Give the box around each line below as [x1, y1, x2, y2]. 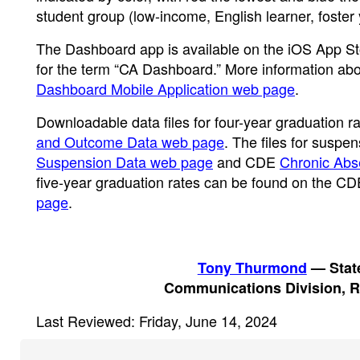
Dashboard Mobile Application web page [36, 77, 295, 99]
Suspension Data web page [36, 150, 213, 172]
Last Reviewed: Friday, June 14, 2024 [36, 309, 277, 331]
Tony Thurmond [197, 256, 307, 278]
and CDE [213, 150, 280, 172]
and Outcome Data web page [36, 130, 224, 152]
